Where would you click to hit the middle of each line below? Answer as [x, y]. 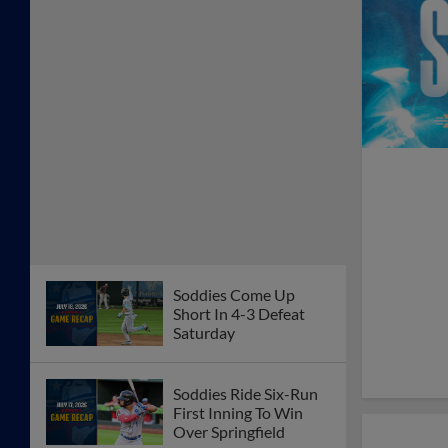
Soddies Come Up [234, 294]
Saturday [204, 332]
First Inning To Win [238, 412]
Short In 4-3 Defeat [239, 313]
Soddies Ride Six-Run [245, 393]
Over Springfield [229, 431]
